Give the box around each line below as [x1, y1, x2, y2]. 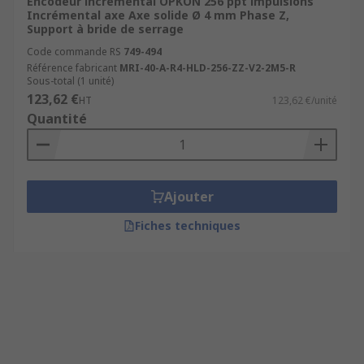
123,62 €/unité [272, 93, 337, 107]
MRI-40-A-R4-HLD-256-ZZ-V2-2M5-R [119, 61, 296, 75]
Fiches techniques [135, 218, 240, 233]
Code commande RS [27, 45, 121, 58]
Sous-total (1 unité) [27, 74, 114, 88]
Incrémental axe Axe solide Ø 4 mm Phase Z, [27, 7, 289, 23]
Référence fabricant [27, 61, 117, 75]
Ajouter [163, 188, 214, 206]
